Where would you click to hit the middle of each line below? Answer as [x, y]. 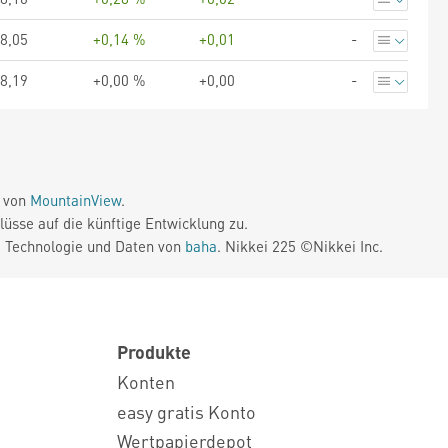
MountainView [75, 200]
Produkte [154, 351]
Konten [146, 381]
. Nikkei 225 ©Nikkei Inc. [300, 246]
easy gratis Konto [186, 411]
